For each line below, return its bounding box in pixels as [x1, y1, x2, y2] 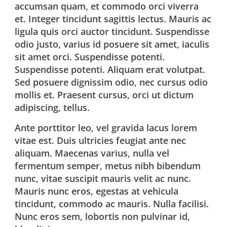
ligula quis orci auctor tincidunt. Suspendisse [15, 25, 210, 37]
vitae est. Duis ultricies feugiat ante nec [15, 134, 186, 146]
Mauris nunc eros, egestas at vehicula [15, 185, 179, 197]
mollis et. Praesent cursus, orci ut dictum [15, 89, 194, 101]
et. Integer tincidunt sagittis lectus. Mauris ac [15, 13, 212, 25]
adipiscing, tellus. [15, 101, 90, 113]
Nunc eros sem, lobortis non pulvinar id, [15, 210, 191, 222]
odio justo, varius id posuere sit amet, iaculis [15, 38, 210, 50]
